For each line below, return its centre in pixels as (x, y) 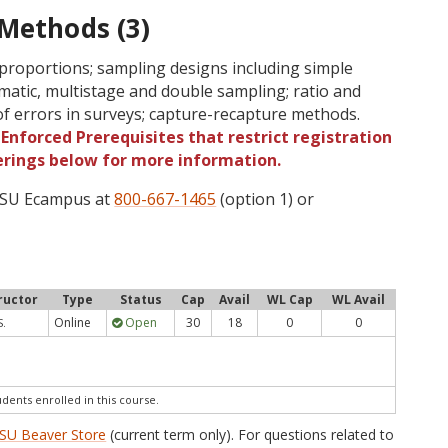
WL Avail (359, 299)
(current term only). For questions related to (250, 434)
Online (73, 322)
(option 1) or (265, 199)
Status (140, 299)
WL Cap (289, 299)
